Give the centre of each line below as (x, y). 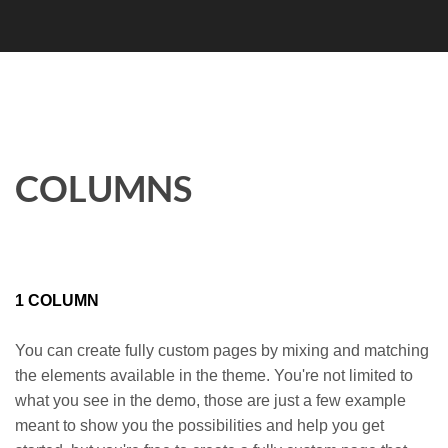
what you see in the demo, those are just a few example (210, 400)
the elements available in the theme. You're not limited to (214, 375)
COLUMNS (103, 188)
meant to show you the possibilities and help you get (199, 425)
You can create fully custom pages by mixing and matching (222, 350)
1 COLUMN (57, 300)
